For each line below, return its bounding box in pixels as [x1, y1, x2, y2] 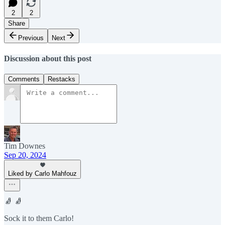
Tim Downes [4, 141, 45, 150]
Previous [18, 34, 44, 42]
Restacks [48, 75, 75, 83]
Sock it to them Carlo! [4, 213, 74, 222]
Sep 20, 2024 [4, 150, 46, 159]
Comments [8, 75, 40, 83]
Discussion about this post [4, 54, 91, 63]
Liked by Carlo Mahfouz [8, 169, 77, 177]
